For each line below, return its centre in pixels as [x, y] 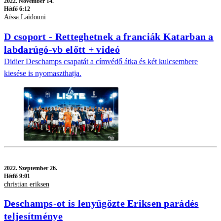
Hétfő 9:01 [17, 176]
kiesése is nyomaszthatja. [43, 73]
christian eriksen [27, 184]
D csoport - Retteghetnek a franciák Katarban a [109, 36]
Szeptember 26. [38, 168]
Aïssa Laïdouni [25, 17]
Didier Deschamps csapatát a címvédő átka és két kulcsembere [101, 61]
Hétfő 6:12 [17, 9]
